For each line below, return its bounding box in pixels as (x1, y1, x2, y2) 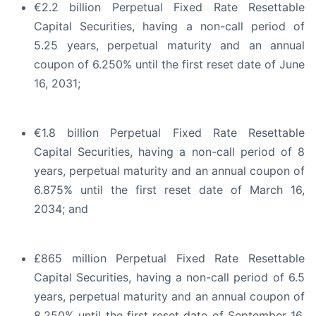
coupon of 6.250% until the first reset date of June (34, 57, 305, 72)
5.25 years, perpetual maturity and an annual (34, 38, 305, 53)
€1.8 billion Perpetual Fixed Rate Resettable (34, 126, 305, 140)
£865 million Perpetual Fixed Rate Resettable (34, 251, 305, 266)
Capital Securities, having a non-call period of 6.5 (34, 270, 305, 285)
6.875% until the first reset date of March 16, (34, 183, 305, 197)
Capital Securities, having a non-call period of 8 (34, 145, 305, 159)
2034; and (34, 202, 88, 217)
